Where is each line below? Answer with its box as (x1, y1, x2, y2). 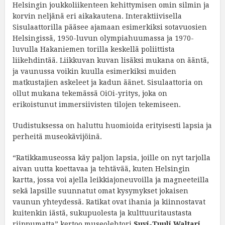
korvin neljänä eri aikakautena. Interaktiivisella (13, 12, 182, 21)
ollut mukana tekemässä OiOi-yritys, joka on (13, 89, 167, 98)
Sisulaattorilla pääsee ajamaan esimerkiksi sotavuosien (13, 23, 207, 32)
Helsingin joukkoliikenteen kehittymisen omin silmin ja (13, 1, 209, 10)
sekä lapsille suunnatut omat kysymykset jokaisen (13, 187, 188, 195)
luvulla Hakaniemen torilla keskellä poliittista (13, 45, 175, 54)
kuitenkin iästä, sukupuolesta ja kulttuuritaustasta (13, 209, 192, 217)
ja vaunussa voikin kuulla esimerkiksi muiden (13, 67, 176, 76)
